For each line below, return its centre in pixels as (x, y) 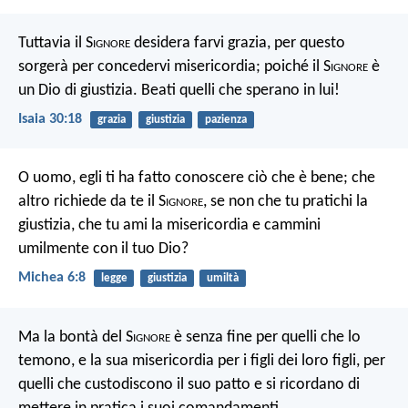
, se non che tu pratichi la (286, 202)
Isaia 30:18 (50, 119)
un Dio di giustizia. (78, 90)
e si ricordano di (305, 384)
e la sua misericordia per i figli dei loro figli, (217, 361)
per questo (308, 43)
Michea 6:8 (52, 278)
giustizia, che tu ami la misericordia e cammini (169, 226)
